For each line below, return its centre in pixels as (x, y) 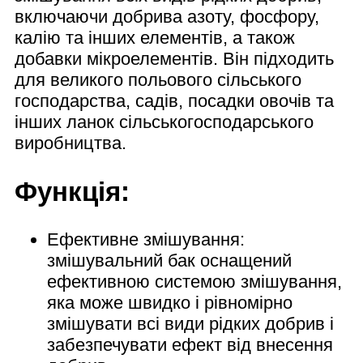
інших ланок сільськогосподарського (164, 122)
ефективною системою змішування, (194, 281)
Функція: (72, 191)
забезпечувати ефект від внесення (190, 344)
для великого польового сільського (158, 80)
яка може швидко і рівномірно (170, 302)
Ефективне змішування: (146, 239)
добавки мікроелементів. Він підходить (174, 59)
